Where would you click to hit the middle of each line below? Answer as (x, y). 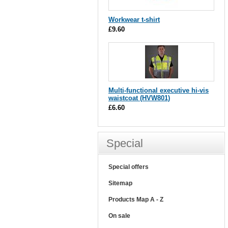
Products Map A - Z (136, 199)
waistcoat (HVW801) (139, 98)
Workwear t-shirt (134, 20)
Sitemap (120, 183)
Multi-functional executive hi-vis (159, 90)
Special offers (129, 167)
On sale (119, 216)
